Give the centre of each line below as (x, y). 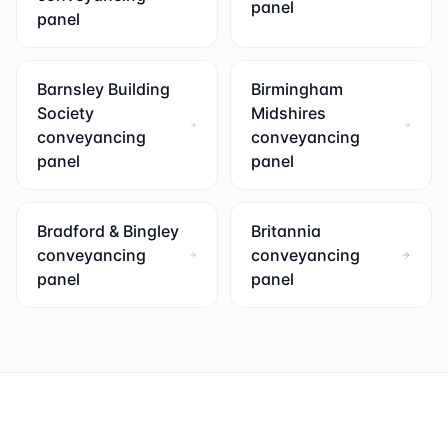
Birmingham (297, 89)
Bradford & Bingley (108, 231)
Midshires (288, 113)
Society (65, 113)
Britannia (286, 231)
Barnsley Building (103, 89)
